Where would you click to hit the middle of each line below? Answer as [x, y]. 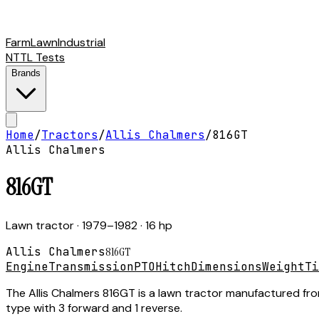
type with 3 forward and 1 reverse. [94, 308]
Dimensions [226, 266]
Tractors [70, 135]
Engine [27, 266]
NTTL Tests [35, 57]
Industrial [82, 42]
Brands [26, 73]
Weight [283, 266]
